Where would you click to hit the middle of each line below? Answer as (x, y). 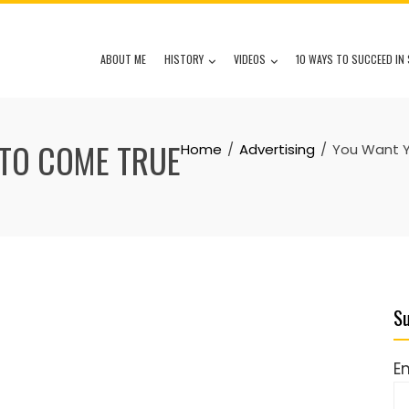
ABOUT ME (123, 59)
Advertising (277, 150)
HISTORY (184, 59)
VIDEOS (250, 59)
